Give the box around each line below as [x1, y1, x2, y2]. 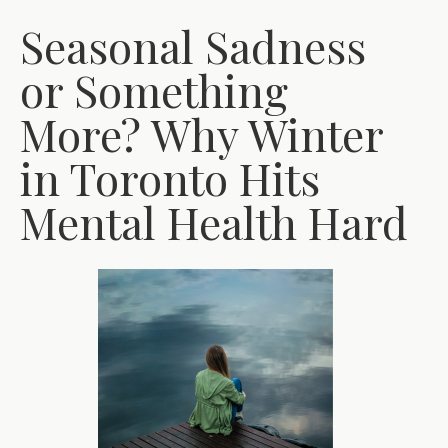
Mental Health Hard [20, 192, 408, 251]
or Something [20, 60, 288, 119]
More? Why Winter [20, 104, 383, 163]
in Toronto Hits [20, 148, 320, 207]
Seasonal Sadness [20, 16, 366, 75]
